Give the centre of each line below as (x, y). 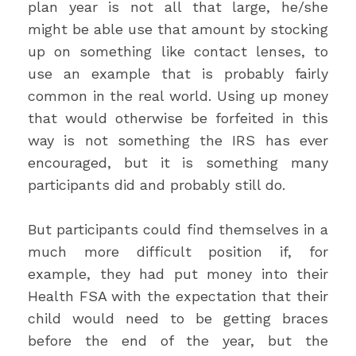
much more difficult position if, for (178, 252)
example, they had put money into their (178, 274)
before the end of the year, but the (178, 341)
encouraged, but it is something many (178, 163)
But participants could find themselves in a (178, 229)
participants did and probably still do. (159, 185)
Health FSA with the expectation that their (178, 296)
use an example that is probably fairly (178, 74)
